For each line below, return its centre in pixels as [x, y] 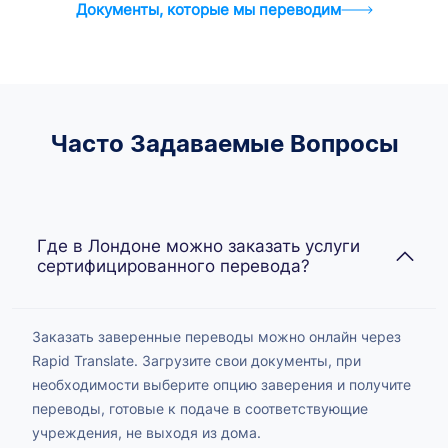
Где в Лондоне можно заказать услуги [198, 245]
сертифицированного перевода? [173, 265]
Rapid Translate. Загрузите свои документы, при [196, 360]
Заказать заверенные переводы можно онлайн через [216, 336]
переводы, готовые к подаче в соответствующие [200, 408]
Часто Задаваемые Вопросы [224, 143]
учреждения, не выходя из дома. [146, 432]
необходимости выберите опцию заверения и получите [221, 384]
